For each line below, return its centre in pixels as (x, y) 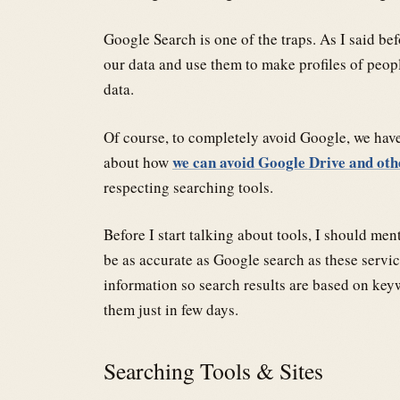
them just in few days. (171, 310)
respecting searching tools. (188, 187)
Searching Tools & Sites (216, 370)
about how (138, 162)
